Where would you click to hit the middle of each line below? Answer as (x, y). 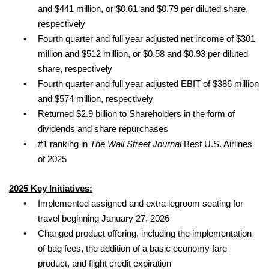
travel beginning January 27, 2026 (104, 218)
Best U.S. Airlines (216, 144)
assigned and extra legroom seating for (167, 203)
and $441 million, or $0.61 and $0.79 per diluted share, (143, 9)
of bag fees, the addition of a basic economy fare (132, 248)
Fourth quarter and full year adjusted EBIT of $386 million (148, 84)
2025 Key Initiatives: (51, 188)
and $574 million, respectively (95, 99)
